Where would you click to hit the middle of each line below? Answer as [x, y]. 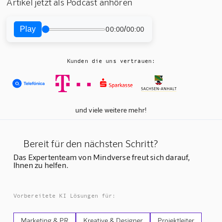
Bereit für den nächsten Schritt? [91, 143]
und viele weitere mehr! [111, 110]
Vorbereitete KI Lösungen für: [64, 195]
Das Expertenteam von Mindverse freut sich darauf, [102, 157]
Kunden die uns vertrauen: [111, 61]
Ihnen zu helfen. [41, 165]
